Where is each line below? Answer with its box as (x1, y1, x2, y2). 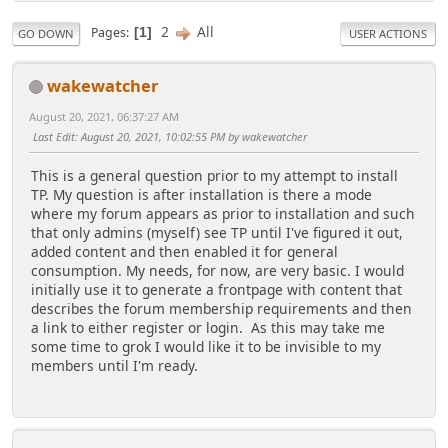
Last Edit (33, 128, 75, 144)
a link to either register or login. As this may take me (31, 318, 385, 338)
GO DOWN (18, 25, 74, 41)
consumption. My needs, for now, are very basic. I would (31, 261, 404, 281)
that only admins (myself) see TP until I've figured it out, (31, 223, 403, 243)
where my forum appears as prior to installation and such (31, 204, 415, 224)
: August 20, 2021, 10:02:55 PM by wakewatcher (75, 128, 307, 144)
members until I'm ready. (31, 356, 198, 376)
